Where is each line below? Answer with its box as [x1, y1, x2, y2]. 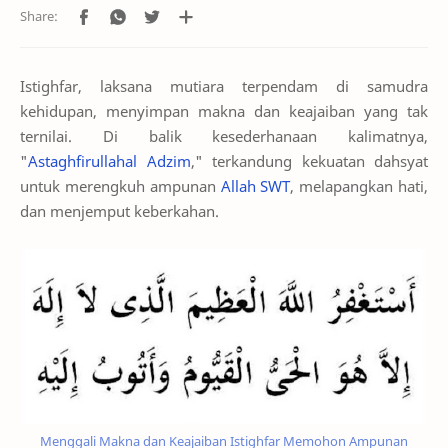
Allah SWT [220, 175, 291, 196]
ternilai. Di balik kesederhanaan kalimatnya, [20, 125, 428, 146]
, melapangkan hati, [290, 175, 429, 196]
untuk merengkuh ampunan [20, 175, 221, 196]
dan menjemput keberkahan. [20, 200, 219, 221]
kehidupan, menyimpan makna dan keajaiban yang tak [20, 100, 428, 121]
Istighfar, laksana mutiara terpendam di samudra [20, 75, 428, 96]
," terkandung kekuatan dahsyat [190, 150, 428, 171]
